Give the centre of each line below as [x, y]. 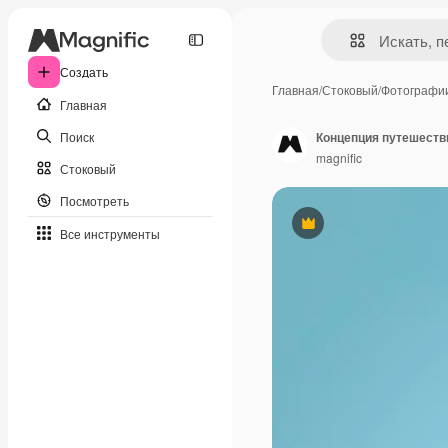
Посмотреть [94, 200]
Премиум [334, 230]
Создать [84, 71]
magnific [339, 157]
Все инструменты [110, 233]
